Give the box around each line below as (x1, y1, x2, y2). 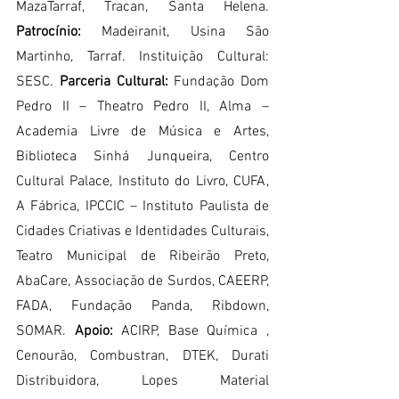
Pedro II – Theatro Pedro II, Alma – (16, 97, 269, 116)
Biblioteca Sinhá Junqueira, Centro (16, 147, 269, 166)
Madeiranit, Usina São (102, 22, 270, 41)
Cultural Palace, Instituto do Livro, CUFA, (16, 172, 269, 191)
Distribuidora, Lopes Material (16, 371, 269, 390)
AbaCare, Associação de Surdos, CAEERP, (16, 272, 269, 290)
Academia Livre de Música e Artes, (16, 122, 269, 141)
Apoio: (74, 322, 113, 340)
